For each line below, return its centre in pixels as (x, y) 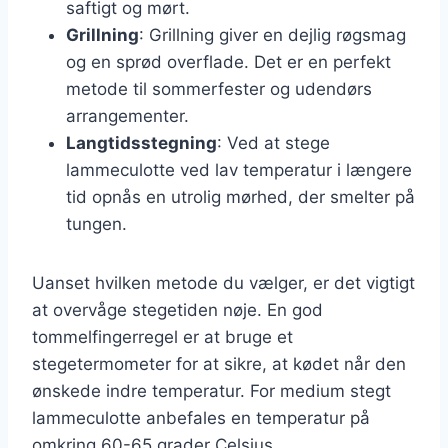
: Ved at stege (273, 142)
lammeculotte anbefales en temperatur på (201, 417)
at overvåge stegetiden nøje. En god (177, 309)
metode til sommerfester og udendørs (219, 88)
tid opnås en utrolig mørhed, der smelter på (240, 196)
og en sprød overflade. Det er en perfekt (228, 61)
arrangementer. (127, 115)
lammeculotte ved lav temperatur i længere (239, 169)
